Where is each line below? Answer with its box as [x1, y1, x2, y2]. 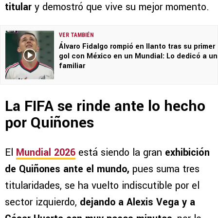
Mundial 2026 [16, 145, 75, 160]
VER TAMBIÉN [59, 32, 94, 39]
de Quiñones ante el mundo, [5, 162, 132, 176]
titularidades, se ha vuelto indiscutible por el [5, 178, 200, 193]
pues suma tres [132, 162, 200, 176]
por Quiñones [5, 112, 94, 133]
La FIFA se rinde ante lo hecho [5, 95, 205, 117]
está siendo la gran [75, 145, 165, 160]
